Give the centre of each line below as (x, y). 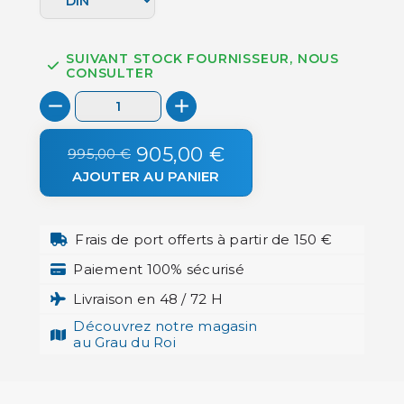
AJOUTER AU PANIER (146, 176)
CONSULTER (110, 73)
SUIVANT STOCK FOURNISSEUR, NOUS (203, 59)
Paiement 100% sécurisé (159, 269)
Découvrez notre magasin (165, 326)
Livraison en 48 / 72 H (148, 298)
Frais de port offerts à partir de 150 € (203, 239)
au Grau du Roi (124, 343)
